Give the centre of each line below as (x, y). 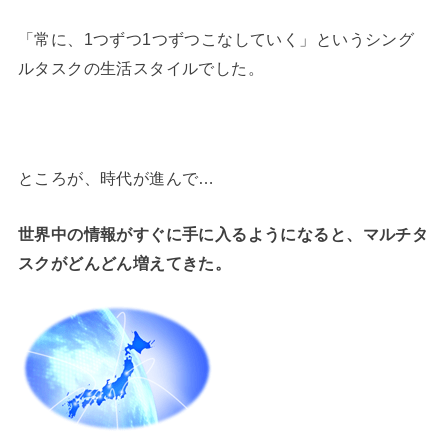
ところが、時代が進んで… (116, 178)
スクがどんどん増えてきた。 (124, 262)
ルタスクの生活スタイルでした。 (141, 67)
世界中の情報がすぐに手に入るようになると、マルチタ (223, 233)
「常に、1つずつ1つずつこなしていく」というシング (216, 38)
